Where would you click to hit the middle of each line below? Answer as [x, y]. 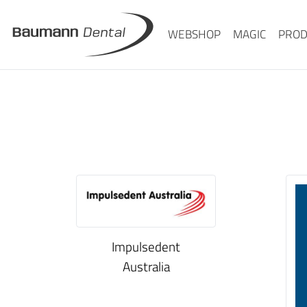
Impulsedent [146, 247]
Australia [146, 267]
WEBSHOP [194, 34]
